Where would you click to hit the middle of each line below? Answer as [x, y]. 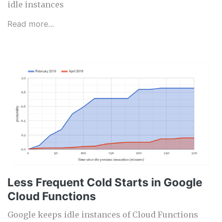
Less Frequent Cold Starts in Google [105, 182]
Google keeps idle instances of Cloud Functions [103, 215]
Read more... [31, 24]
